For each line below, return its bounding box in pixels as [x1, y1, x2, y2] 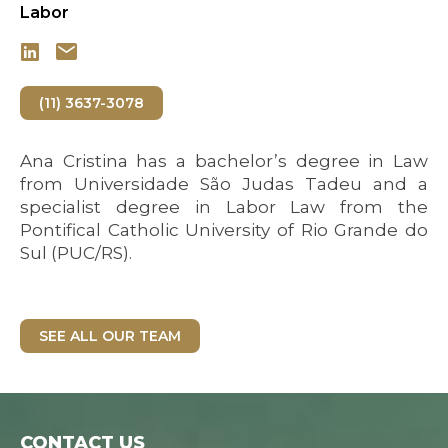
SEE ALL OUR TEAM [39, 326, 181, 345]
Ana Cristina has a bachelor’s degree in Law [20, 150, 428, 171]
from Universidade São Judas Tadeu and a [20, 173, 428, 194]
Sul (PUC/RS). [20, 242, 132, 263]
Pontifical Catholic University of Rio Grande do [20, 219, 428, 240]
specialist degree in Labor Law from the [20, 196, 428, 217]
